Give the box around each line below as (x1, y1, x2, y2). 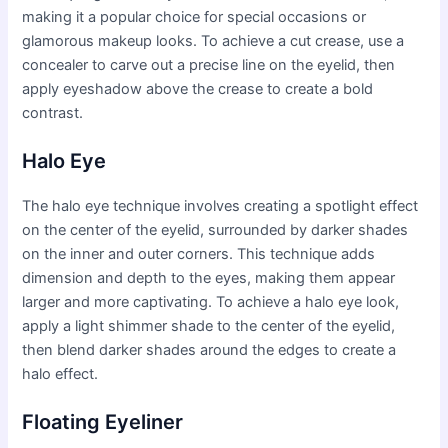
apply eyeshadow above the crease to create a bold (22, 79, 374, 98)
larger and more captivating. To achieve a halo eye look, (22, 293, 400, 312)
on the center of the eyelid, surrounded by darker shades (22, 221, 409, 240)
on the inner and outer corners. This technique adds (22, 245, 376, 264)
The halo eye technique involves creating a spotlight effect (22, 197, 419, 216)
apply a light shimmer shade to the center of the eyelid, (22, 317, 396, 336)
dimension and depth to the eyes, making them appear (22, 269, 396, 288)
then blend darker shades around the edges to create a (22, 341, 397, 360)
